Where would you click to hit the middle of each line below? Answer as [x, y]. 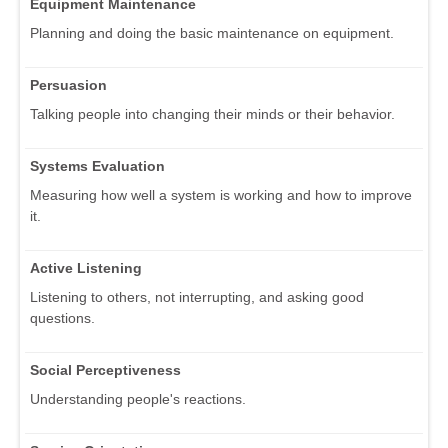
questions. [62, 317]
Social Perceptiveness [105, 369]
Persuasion [68, 84]
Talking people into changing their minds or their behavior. [212, 113]
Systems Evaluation [97, 165]
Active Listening [86, 267]
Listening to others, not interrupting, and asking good [197, 296]
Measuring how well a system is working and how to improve [221, 194]
